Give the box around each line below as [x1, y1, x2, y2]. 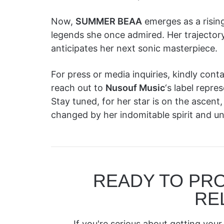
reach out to [51, 82, 105, 93]
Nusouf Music [105, 82, 165, 93]
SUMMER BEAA [75, 16, 142, 26]
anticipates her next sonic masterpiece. [51, 43, 217, 53]
